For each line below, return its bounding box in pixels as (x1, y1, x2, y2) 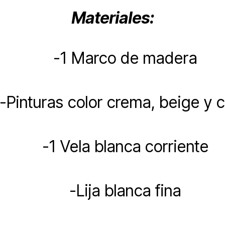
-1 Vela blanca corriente (42, 136, 208, 156)
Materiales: (71, 8, 154, 28)
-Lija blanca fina (69, 180, 181, 200)
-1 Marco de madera (53, 48, 197, 68)
